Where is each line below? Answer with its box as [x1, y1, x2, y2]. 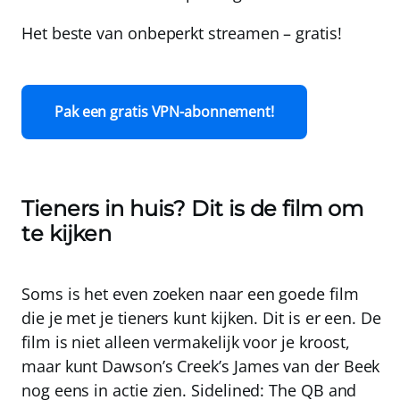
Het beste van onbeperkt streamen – [21, 22, 292, 45]
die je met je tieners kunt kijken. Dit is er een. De [21, 307, 381, 329]
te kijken [21, 221, 112, 247]
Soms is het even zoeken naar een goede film [21, 283, 359, 305]
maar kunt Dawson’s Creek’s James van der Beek [21, 355, 380, 378]
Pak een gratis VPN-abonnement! [54, 102, 274, 122]
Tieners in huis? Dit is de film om [21, 196, 363, 222]
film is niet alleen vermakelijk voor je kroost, [21, 331, 351, 354]
